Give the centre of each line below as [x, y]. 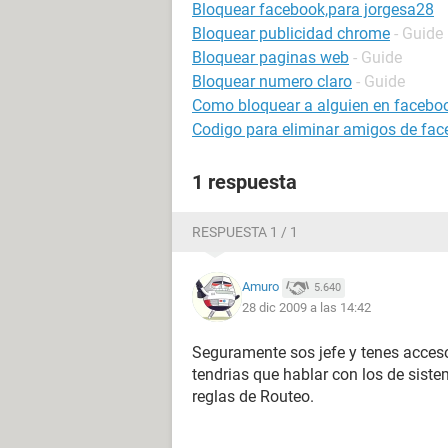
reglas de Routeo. [253, 396]
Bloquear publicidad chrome [291, 33]
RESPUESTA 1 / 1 [245, 232]
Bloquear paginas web [270, 57]
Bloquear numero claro [272, 81]
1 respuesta [244, 182]
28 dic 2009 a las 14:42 [306, 307]
